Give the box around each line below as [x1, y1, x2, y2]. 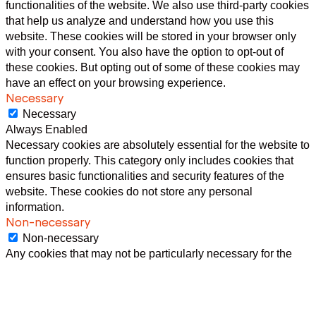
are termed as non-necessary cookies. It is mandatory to [6, 293, 283, 306]
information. [6, 200, 64, 213]
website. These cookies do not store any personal [6, 185, 253, 197]
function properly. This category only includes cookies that [6, 154, 293, 166]
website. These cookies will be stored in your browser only [6, 30, 296, 42]
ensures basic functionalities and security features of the [6, 169, 284, 182]
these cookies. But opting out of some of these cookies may [6, 61, 300, 73]
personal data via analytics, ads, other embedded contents [6, 278, 296, 291]
